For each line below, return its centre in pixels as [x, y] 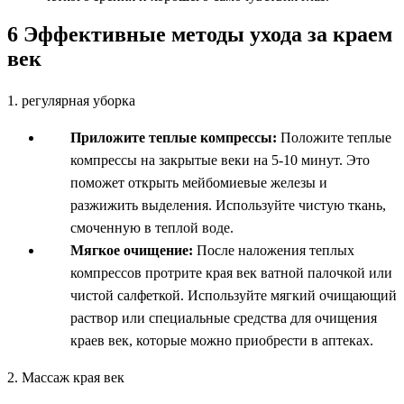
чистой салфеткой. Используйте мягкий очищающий [234, 295]
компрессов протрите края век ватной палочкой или [231, 272]
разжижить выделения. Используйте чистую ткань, [228, 205]
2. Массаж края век [66, 377]
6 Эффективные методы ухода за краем [200, 35]
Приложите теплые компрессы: [174, 137]
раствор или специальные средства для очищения [224, 317]
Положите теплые [334, 137]
